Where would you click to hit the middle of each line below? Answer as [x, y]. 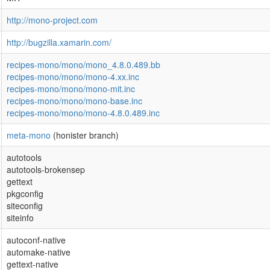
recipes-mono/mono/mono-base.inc [74, 101]
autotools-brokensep [46, 169]
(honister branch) [85, 135]
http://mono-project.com [52, 20]
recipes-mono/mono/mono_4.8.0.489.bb [83, 64]
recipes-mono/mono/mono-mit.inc [71, 89]
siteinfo [20, 218]
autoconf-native [36, 240]
